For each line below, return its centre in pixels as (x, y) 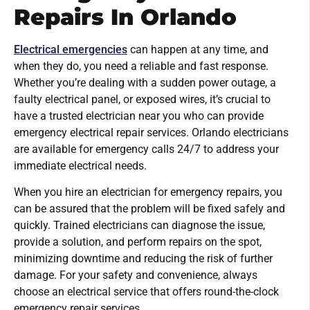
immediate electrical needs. (80, 165)
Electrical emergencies (71, 49)
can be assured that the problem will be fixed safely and (149, 209)
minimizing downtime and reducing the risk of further (143, 259)
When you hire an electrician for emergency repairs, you (148, 192)
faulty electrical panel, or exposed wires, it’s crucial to (142, 99)
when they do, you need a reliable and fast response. (141, 66)
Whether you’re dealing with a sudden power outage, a (145, 82)
